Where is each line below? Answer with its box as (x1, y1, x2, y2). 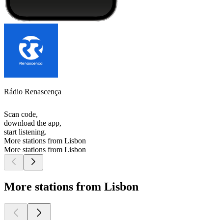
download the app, (4, 119, 61, 128)
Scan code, (4, 110, 38, 119)
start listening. (4, 128, 47, 137)
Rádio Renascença (4, 87, 61, 96)
